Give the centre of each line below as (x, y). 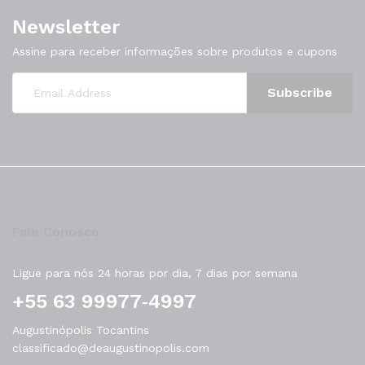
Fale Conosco (56, 231)
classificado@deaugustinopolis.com (111, 347)
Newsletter (66, 26)
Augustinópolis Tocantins (81, 330)
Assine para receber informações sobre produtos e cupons (175, 51)
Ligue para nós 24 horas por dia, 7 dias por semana (155, 273)
